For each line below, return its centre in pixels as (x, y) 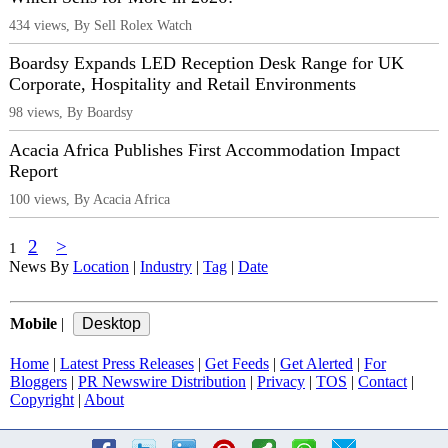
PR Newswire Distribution (162, 382)
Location (101, 267)
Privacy (281, 382)
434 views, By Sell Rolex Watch (100, 25)
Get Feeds (237, 364)
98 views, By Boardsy (71, 112)
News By (41, 267)
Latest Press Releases (127, 364)
